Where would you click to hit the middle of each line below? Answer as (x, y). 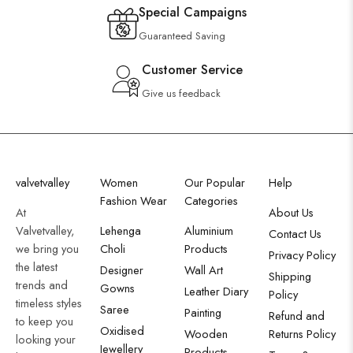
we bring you (47, 249)
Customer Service (192, 70)
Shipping (290, 277)
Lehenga (121, 231)
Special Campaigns (192, 13)
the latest (37, 267)
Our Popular (215, 183)
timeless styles (49, 303)
